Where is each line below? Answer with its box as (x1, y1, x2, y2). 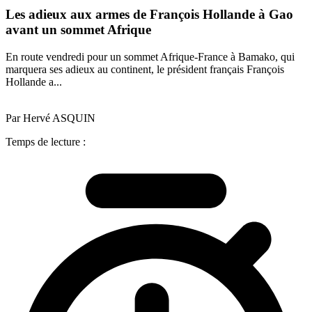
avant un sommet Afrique (6, 22, 151, 38)
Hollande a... (6, 75, 62, 88)
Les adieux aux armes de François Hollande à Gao (6, 7, 293, 22)
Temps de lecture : (6, 135, 86, 148)
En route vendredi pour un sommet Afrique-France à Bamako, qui (6, 50, 295, 63)
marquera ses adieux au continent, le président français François (6, 63, 284, 75)
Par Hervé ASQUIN (6, 111, 95, 124)
